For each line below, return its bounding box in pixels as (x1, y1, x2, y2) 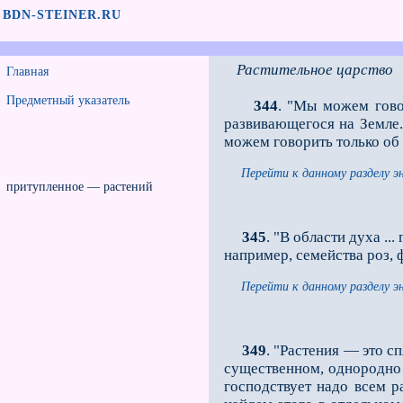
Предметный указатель (6, 94, 130, 107)
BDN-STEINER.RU (3, 8, 121, 22)
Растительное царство (237, 61, 393, 78)
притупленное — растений (6, 180, 153, 193)
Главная (6, 65, 49, 78)
